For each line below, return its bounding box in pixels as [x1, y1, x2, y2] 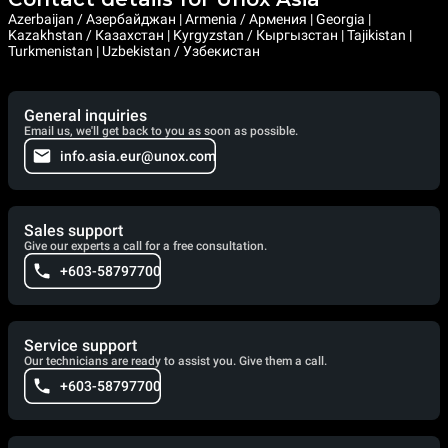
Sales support [24, 220, 123, 240]
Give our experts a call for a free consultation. [24, 238, 267, 253]
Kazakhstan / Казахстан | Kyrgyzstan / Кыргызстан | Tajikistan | [8, 26, 412, 43]
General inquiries [24, 105, 147, 125]
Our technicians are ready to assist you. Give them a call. [24, 353, 327, 368]
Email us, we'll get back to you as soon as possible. [24, 123, 298, 138]
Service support [24, 335, 137, 355]
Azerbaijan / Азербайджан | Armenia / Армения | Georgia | [8, 10, 371, 27]
